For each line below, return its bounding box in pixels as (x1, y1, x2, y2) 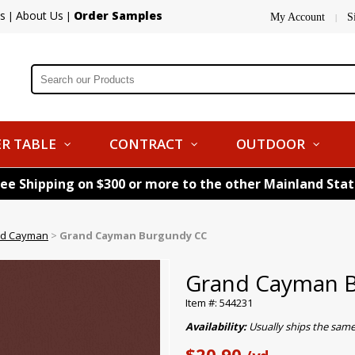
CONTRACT (109, 135, 183, 153)
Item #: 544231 (185, 296, 253, 310)
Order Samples (74, 8, 162, 23)
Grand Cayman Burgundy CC (59, 228, 207, 242)
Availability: (185, 319, 249, 334)
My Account (270, 11, 325, 23)
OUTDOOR (236, 135, 305, 153)
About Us (16, 8, 63, 23)
